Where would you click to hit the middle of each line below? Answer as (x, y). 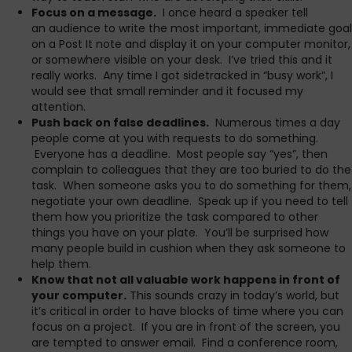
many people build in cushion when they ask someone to (189, 248)
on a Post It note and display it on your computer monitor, (191, 44)
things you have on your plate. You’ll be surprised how (180, 233)
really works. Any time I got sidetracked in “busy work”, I (182, 75)
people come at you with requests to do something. (175, 138)
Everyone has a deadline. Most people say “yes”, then (180, 154)
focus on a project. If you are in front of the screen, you (186, 327)
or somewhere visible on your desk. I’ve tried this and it (182, 60)
